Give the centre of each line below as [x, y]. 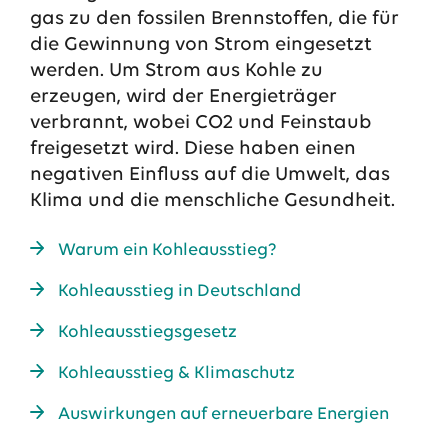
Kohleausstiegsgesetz [147, 332]
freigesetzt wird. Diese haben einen [192, 149]
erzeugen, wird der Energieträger [183, 97]
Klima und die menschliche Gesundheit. [212, 201]
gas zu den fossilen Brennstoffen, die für [214, 19]
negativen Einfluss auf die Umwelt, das [209, 175]
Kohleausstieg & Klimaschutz [176, 373]
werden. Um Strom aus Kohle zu [176, 71]
